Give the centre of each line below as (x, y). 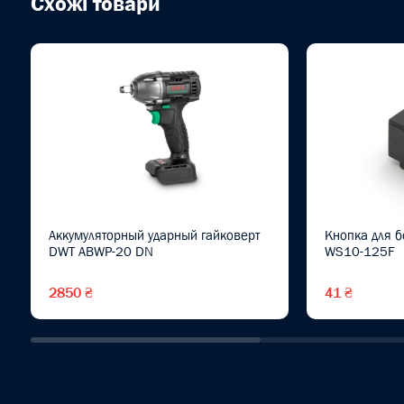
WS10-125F (359, 251)
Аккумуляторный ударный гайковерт (154, 235)
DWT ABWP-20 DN (101, 251)
